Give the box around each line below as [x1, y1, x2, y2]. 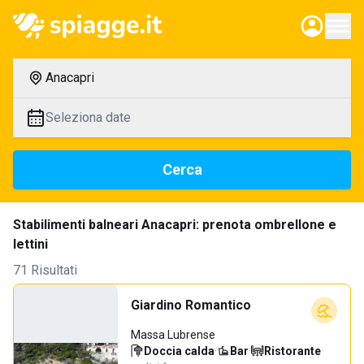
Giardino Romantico [131, 297, 251, 313]
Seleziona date [45, 110, 131, 125]
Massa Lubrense [131, 328, 215, 341]
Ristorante [264, 344, 321, 357]
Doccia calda [144, 344, 214, 357]
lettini [13, 236, 48, 252]
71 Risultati [13, 262, 77, 278]
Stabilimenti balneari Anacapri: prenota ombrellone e [13, 217, 336, 232]
